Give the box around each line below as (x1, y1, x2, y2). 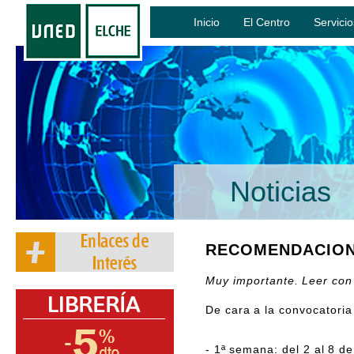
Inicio (194, 16, 220, 28)
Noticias (230, 175, 331, 208)
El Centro (243, 16, 290, 28)
